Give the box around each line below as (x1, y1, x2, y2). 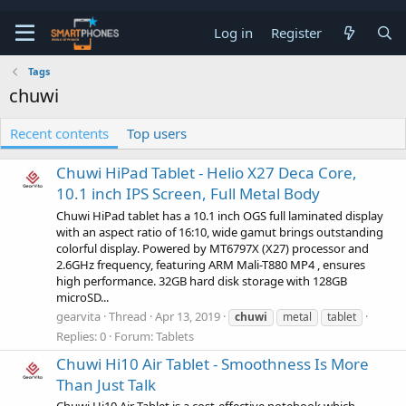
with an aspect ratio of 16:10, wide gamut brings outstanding (56, 223, 383, 240)
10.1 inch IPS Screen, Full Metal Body (56, 183, 320, 205)
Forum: (114, 327, 156, 344)
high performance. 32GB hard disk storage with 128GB (56, 272, 347, 289)
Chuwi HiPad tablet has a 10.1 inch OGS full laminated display (56, 207, 383, 224)
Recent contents (10, 124, 109, 142)
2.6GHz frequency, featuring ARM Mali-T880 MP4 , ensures (56, 256, 365, 273)
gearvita (56, 307, 101, 324)
